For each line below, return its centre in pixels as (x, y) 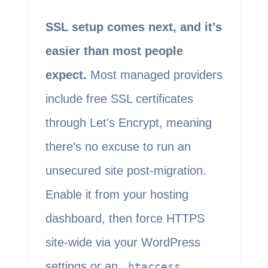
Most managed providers (154, 75)
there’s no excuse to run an (118, 147)
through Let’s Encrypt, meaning (128, 123)
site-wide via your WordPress (123, 243)
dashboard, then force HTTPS (125, 219)
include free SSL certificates (119, 99)
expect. (66, 75)
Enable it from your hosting (117, 195)
